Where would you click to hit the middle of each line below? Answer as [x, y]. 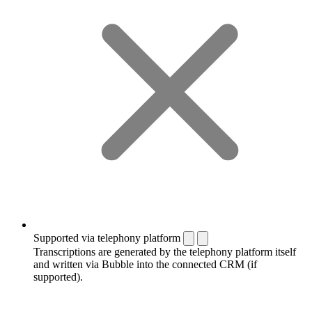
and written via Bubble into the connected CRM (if [145, 264]
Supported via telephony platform [107, 237]
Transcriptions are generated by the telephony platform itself [165, 251]
